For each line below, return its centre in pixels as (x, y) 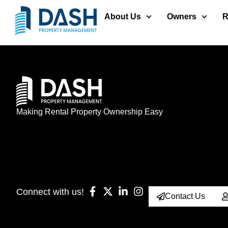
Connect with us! (50, 192)
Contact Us (185, 196)
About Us (123, 17)
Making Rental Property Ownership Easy (90, 112)
